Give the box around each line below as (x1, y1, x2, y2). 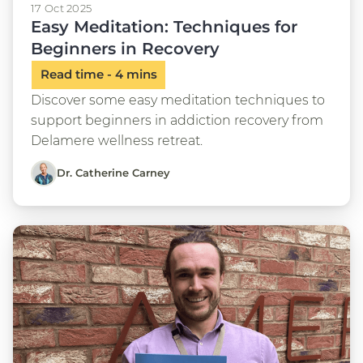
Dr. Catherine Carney (57, 166, 170, 180)
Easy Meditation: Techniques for (31, 16, 297, 36)
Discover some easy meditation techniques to (31, 92, 325, 108)
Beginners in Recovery (31, 38, 220, 58)
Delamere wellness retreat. (31, 132, 203, 148)
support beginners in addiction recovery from (31, 112, 323, 128)
